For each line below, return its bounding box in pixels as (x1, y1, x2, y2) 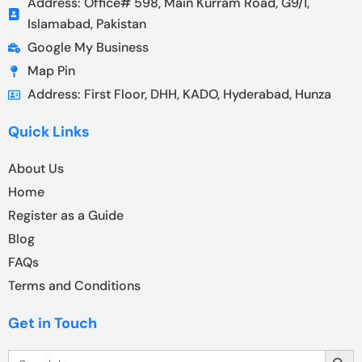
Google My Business (27, 39, 149, 57)
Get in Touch (8, 314, 97, 334)
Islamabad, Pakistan (27, 15, 146, 33)
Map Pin (27, 62, 75, 80)
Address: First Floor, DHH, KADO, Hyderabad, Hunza (27, 86, 331, 103)
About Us (8, 160, 64, 178)
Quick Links (8, 122, 90, 142)
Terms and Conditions (8, 277, 141, 295)
